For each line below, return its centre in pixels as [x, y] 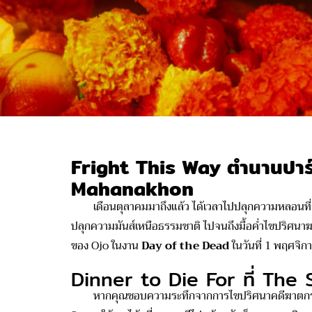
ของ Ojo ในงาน [106, 246]
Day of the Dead [185, 246]
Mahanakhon [132, 189]
